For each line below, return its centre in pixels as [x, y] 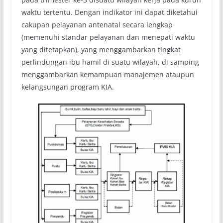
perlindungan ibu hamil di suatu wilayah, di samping [110, 62]
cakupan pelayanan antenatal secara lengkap [97, 25]
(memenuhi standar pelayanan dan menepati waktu [108, 37]
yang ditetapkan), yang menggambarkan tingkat [101, 50]
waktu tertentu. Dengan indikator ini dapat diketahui [109, 12]
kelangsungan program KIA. [67, 87]
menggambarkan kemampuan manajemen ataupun [108, 75]
